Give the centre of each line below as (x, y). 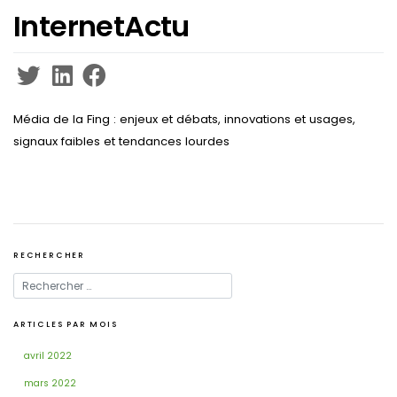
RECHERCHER (49, 256)
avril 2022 (48, 356)
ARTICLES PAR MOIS (66, 325)
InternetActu (101, 26)
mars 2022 (50, 383)
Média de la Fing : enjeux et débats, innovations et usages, (184, 120)
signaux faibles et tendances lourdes (121, 142)
